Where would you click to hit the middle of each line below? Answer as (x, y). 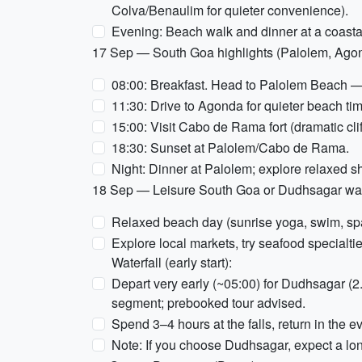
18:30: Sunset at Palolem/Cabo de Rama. (230, 147)
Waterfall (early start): (172, 262)
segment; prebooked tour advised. (208, 303)
